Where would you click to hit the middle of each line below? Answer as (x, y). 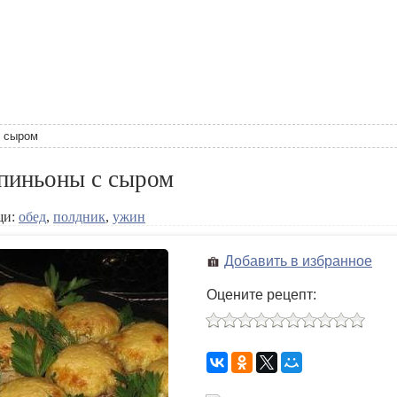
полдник (79, 217)
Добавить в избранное (298, 261)
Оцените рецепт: (261, 295)
